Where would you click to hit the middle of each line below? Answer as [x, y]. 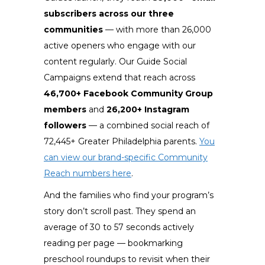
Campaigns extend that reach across [119, 78]
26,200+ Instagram [148, 110]
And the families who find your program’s [129, 195]
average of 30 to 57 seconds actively [119, 227]
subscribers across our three [109, 14]
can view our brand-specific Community [126, 158]
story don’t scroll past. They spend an [120, 211]
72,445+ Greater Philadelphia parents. [122, 142]
